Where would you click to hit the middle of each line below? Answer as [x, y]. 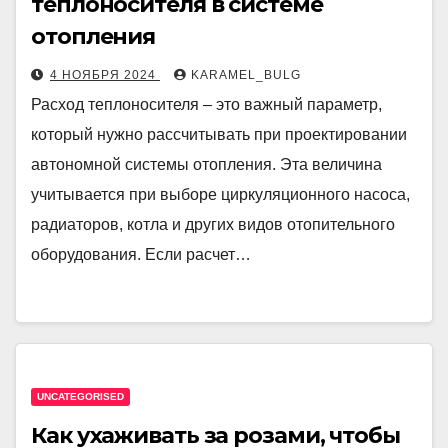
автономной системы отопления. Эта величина [206, 164]
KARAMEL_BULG [246, 75]
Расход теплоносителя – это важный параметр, [206, 104]
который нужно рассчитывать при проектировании [219, 134]
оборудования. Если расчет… [141, 254]
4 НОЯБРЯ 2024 [105, 75]
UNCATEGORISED [80, 396]
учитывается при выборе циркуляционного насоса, [220, 194]
